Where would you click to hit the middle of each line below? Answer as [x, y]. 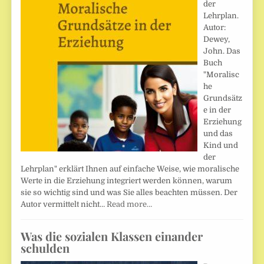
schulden [45, 248]
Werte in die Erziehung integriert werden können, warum [127, 181]
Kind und [221, 146]
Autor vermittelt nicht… [64, 204]
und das [218, 134]
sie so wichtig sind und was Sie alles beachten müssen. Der [129, 193]
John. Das [222, 51]
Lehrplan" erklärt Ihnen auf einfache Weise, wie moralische [130, 169]
